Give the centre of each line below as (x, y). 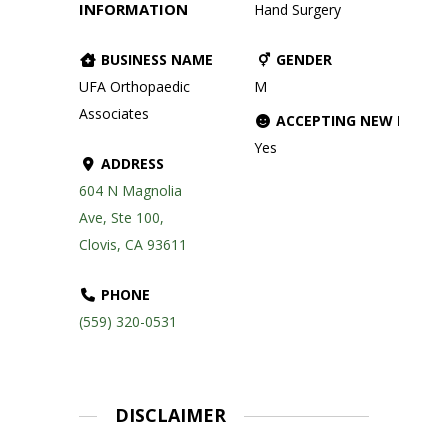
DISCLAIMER (170, 415)
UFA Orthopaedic (134, 86)
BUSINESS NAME (155, 59)
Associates (114, 113)
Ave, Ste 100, (121, 217)
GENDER (302, 60)
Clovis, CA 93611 (133, 244)
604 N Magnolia (130, 190)
